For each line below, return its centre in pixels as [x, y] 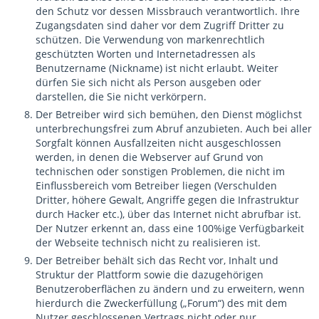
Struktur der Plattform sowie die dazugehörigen [150, 274]
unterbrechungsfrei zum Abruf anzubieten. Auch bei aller [174, 129]
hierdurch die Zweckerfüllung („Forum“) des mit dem [161, 303]
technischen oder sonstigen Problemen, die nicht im [160, 171]
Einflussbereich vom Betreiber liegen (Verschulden [156, 185]
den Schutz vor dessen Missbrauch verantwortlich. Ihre [168, 11]
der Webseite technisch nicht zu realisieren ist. [148, 242]
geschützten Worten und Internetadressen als [146, 54]
